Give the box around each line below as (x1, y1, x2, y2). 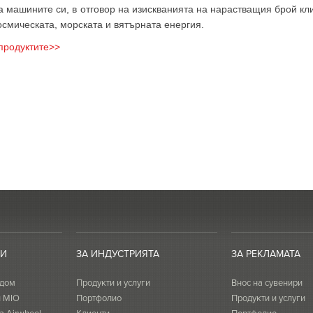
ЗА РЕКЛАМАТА (231, 247, 300, 261)
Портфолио (76, 291, 122, 304)
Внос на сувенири (231, 276, 303, 289)
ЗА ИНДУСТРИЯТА (76, 247, 159, 261)
